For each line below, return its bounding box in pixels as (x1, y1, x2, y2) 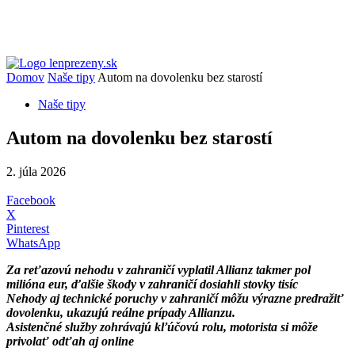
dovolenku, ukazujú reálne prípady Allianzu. (6, 305, 235, 319)
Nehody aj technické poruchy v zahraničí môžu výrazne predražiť (6, 291, 344, 305)
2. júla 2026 (6, 164, 66, 178)
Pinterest (6, 221, 49, 235)
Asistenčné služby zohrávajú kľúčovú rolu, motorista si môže (6, 319, 318, 334)
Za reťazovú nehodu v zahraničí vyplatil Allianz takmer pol (6, 262, 311, 277)
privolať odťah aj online (6, 334, 134, 348)
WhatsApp (6, 235, 60, 250)
